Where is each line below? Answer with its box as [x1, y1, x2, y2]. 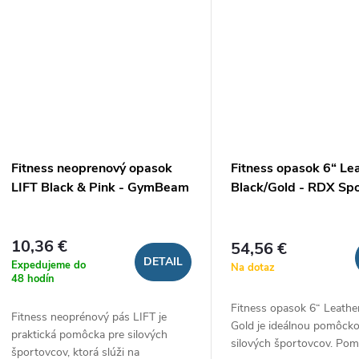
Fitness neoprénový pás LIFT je [11, 309, 167, 325]
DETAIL [143, 254, 184, 270]
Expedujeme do [11, 257, 86, 272]
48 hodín [11, 271, 54, 286]
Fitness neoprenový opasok [11, 159, 172, 178]
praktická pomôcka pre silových [11, 326, 167, 342]
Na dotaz [231, 260, 276, 275]
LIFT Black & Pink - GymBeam [11, 179, 189, 197]
